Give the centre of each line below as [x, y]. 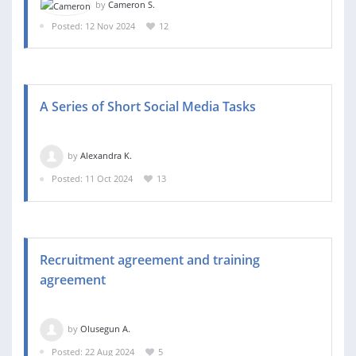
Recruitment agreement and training [150, 259]
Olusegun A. [105, 328]
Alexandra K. [106, 156]
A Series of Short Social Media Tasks [148, 107]
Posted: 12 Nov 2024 [93, 25]
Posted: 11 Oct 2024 [92, 179]
